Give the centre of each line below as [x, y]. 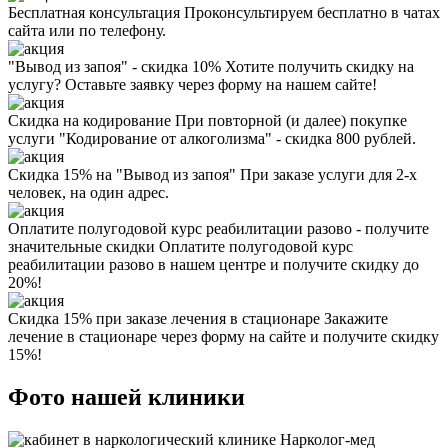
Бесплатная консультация [94, 13]
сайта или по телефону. [87, 31]
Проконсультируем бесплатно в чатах [310, 13]
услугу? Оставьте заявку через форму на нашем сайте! [192, 85]
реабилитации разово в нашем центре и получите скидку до [213, 265]
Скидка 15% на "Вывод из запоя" [122, 175]
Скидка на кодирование [89, 121]
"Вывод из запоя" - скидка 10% [114, 67]
